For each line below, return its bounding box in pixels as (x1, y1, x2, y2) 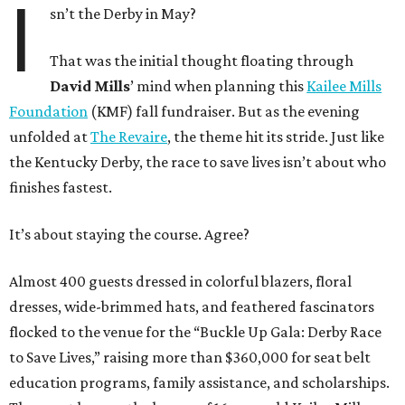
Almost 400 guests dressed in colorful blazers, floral (9, 271, 352, 290)
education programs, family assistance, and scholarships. (9, 372, 390, 391)
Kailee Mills (306, 76, 382, 95)
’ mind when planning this (130, 76, 307, 95)
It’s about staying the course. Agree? (9, 224, 250, 243)
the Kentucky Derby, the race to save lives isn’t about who (9, 152, 386, 171)
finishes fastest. (9, 177, 112, 196)
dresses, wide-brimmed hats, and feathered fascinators (9, 297, 374, 316)
